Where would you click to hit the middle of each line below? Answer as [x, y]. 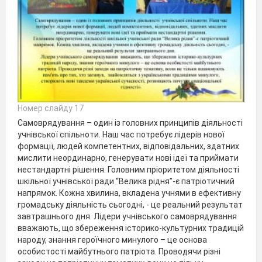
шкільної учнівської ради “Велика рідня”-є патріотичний [126, 182]
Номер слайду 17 [51, 108]
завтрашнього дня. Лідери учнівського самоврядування [127, 217]
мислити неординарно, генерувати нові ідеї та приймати [128, 158]
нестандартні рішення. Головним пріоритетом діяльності [128, 170]
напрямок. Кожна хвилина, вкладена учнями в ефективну [129, 193]
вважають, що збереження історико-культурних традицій [131, 228]
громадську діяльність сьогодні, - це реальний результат [130, 205]
